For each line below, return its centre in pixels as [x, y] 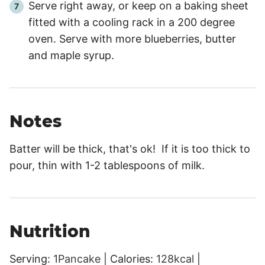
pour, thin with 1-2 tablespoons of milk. [107, 165]
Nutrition [50, 231]
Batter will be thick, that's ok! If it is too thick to [130, 148]
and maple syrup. [71, 55]
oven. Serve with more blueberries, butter [132, 38]
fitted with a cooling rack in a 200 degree [132, 22]
